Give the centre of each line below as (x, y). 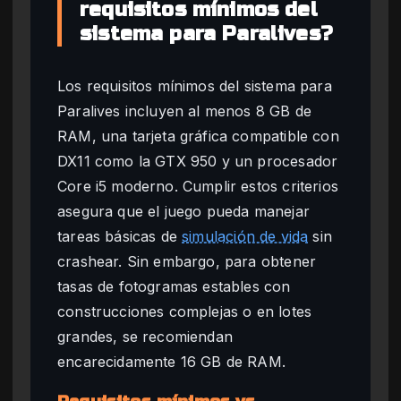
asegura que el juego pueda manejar (183, 211)
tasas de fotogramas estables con (174, 286)
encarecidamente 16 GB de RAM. (172, 361)
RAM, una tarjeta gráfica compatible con (198, 136)
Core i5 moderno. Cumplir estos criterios (198, 186)
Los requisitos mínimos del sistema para (195, 85)
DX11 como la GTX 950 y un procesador (198, 161)
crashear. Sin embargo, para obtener (187, 261)
